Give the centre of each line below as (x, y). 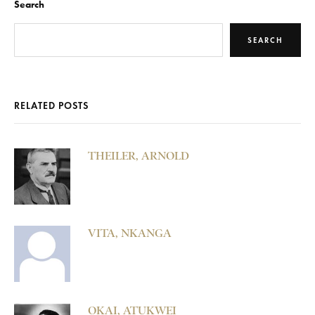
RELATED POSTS (51, 106)
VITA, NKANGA (130, 233)
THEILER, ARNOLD (139, 156)
